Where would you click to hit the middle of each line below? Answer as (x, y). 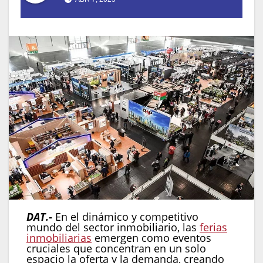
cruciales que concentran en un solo (116, 249)
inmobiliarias (59, 238)
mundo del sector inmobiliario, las (113, 227)
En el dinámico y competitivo (127, 217)
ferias (213, 227)
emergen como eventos (151, 238)
